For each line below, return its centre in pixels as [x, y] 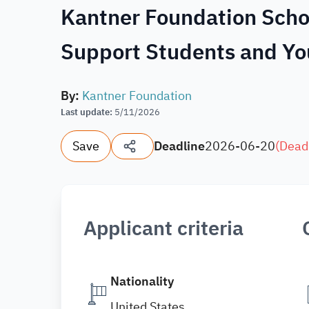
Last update [85, 112]
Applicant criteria [163, 229]
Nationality [142, 281]
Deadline [179, 146]
